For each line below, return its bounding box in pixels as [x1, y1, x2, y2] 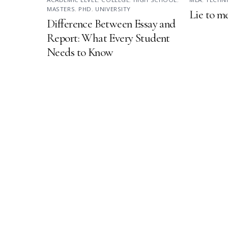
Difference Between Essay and [47, 16, 176, 31]
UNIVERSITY [95, 5, 131, 13]
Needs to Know [47, 45, 113, 60]
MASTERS [47, 5, 75, 13]
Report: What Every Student [47, 31, 170, 45]
